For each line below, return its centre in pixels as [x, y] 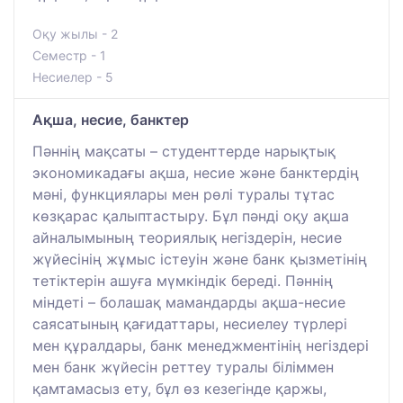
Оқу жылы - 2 [75, 33]
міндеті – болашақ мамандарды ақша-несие [189, 302]
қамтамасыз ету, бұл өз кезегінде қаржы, [179, 388]
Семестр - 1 [69, 55]
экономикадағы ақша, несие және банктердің [196, 172]
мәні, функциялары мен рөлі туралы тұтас [184, 194]
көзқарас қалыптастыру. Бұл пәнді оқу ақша [191, 215]
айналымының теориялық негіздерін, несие [187, 237]
